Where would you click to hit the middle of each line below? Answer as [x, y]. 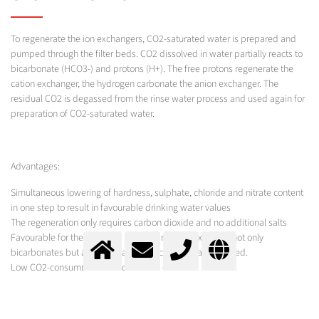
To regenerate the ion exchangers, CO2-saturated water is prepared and [153, 40]
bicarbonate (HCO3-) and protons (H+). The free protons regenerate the [152, 69]
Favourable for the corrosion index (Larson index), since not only [137, 238]
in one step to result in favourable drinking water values [121, 208]
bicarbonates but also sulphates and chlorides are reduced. [129, 253]
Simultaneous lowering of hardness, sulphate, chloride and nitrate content [157, 193]
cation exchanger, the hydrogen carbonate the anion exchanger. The [145, 84]
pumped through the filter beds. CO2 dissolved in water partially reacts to [157, 54]
